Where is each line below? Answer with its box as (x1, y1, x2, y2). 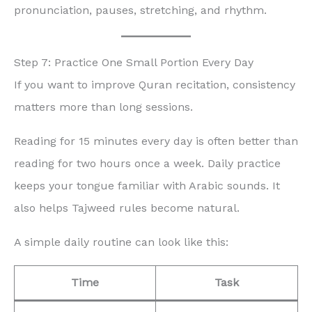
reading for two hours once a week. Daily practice (14, 157, 281, 171)
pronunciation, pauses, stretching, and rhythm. (14, 3, 267, 17)
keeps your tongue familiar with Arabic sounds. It (14, 179, 280, 193)
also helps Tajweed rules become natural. (14, 201, 240, 215)
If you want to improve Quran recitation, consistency (14, 78, 295, 92)
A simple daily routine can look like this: (14, 235, 228, 249)
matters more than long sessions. (14, 100, 193, 114)
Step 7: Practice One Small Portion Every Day (14, 56, 253, 70)
